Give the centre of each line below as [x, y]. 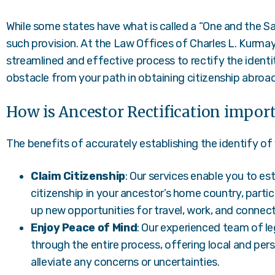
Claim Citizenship [78, 176]
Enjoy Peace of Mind [84, 228]
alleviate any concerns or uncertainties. [125, 262]
